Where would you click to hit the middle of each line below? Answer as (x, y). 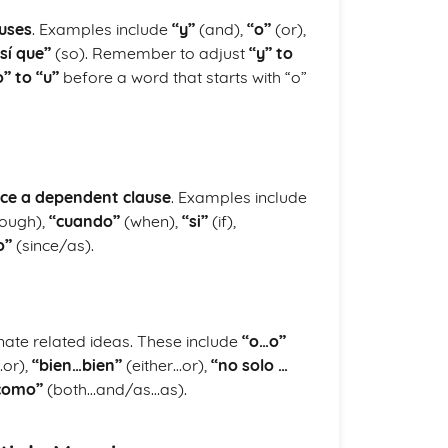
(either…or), (166, 365)
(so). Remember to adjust (150, 53)
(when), (151, 221)
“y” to (271, 53)
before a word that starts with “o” (183, 77)
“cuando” (84, 221)
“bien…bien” (77, 365)
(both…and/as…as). (115, 389)
